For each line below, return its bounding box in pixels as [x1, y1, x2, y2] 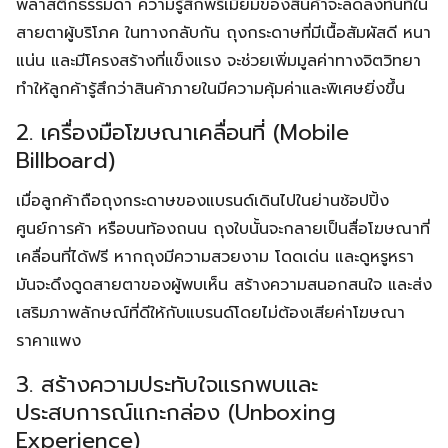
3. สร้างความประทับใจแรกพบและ [16, 368, 318, 401]
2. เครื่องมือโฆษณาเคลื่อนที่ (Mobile [16, 116, 349, 149]
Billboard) [16, 144, 115, 177]
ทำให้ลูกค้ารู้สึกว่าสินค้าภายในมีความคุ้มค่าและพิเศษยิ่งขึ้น [16, 77, 405, 101]
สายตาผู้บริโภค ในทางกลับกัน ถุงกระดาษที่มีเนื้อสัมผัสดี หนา [16, 21, 431, 45]
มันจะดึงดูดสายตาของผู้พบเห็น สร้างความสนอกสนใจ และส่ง [16, 273, 432, 297]
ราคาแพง [16, 329, 81, 353]
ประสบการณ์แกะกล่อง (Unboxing [16, 396, 336, 429]
